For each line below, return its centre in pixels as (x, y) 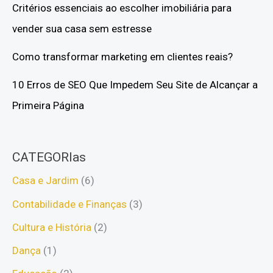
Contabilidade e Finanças (69, 204)
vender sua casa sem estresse (82, 28)
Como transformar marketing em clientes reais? (122, 56)
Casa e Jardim (45, 181)
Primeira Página (49, 105)
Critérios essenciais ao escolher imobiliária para (122, 8)
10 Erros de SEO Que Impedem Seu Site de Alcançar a (135, 84)
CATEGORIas (49, 158)
